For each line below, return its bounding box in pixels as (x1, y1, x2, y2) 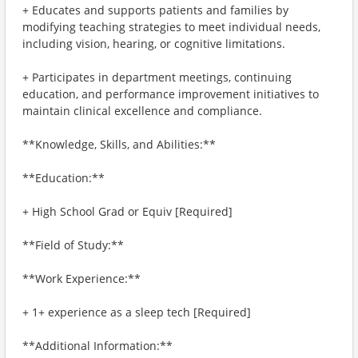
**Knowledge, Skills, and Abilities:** (22, 137, 216, 152)
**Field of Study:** (22, 237, 124, 253)
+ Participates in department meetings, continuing (22, 70, 292, 85)
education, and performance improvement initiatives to (22, 86, 319, 101)
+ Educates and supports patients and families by (22, 2, 288, 18)
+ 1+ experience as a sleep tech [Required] (22, 304, 251, 320)
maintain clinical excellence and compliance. (22, 103, 262, 118)
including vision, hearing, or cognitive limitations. (22, 36, 285, 51)
